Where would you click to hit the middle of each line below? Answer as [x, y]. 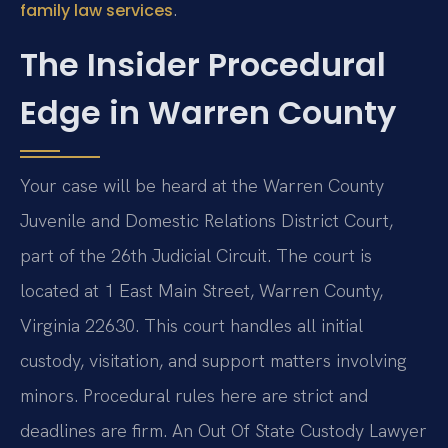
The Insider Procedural [203, 64]
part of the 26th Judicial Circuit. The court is [196, 255]
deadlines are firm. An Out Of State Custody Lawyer [223, 430]
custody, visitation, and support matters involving [213, 360]
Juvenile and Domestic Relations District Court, [206, 220]
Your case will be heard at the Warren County [202, 185]
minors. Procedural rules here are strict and [194, 395]
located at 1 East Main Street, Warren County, [201, 290]
